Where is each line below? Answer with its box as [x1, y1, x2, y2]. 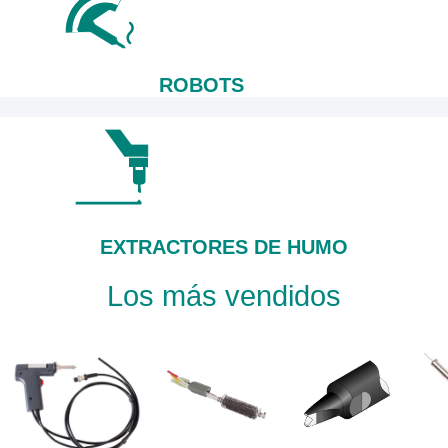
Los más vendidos [107, 279, 341, 312]
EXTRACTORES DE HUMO [100, 235, 348, 258]
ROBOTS [159, 73, 245, 96]
